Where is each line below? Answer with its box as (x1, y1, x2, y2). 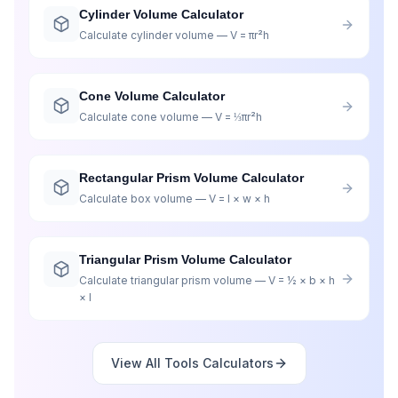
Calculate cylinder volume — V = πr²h (79, 28, 269, 42)
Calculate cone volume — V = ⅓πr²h (79, 110, 262, 123)
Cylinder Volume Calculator (79, 7, 243, 21)
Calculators (198, 355, 274, 370)
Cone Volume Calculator (79, 89, 225, 103)
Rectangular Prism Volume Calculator (79, 171, 304, 185)
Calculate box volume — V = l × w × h (79, 192, 270, 205)
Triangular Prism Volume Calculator (79, 252, 291, 267)
